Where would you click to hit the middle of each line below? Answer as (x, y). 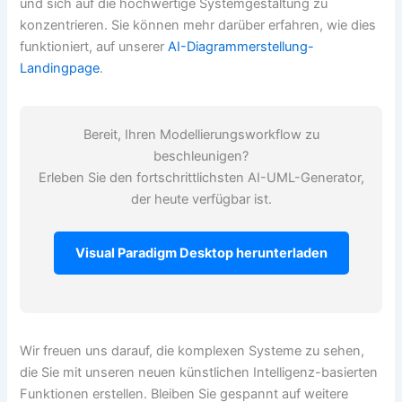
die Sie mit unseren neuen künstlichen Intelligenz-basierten (199, 373)
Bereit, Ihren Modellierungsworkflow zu (201, 135)
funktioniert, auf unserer (94, 47)
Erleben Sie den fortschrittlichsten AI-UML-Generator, (201, 178)
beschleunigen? (201, 157)
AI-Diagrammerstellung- (241, 47)
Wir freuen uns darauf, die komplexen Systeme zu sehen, (192, 351)
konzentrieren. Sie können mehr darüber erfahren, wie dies (198, 26)
